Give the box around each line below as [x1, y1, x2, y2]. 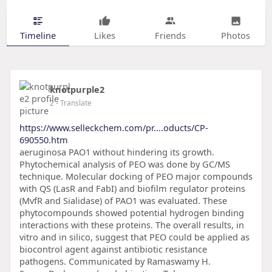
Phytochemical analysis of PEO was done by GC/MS [19, 158, 230, 171]
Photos [221, 29, 251, 41]
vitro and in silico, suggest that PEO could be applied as [19, 231, 250, 243]
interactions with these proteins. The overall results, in [19, 219, 244, 231]
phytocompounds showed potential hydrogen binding [19, 206, 244, 219]
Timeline [19, 29, 56, 41]
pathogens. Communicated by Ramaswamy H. [19, 255, 211, 268]
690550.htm [19, 134, 68, 146]
